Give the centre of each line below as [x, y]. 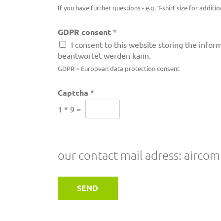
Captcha [74, 93]
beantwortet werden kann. [104, 55]
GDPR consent [85, 32]
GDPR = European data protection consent [119, 69]
